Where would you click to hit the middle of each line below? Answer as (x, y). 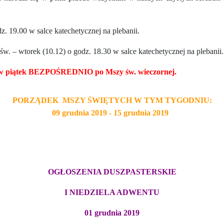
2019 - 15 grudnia (120, 112)
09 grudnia (71, 112)
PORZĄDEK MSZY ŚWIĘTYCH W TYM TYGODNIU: (112, 100)
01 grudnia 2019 (112, 213)
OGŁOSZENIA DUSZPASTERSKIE (112, 172)
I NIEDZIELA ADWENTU (112, 192)
